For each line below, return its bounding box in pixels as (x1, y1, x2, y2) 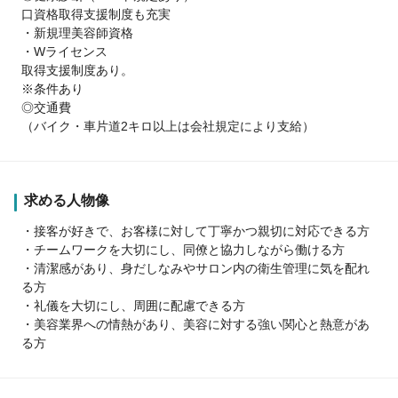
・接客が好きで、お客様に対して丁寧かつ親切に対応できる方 (21, 223, 370, 238)
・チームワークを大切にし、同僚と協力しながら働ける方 (21, 242, 345, 257)
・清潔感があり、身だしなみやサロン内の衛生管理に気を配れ (21, 260, 370, 275)
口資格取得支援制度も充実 (21, 6, 171, 21)
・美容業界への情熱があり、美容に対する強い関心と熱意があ (21, 316, 370, 331)
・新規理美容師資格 (21, 25, 133, 40)
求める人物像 (24, 192, 109, 208)
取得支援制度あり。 (21, 62, 133, 77)
